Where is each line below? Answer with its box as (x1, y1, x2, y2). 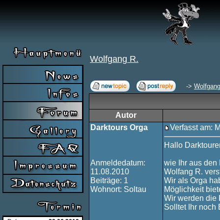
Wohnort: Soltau (90, 185, 146, 193)
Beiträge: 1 (90, 176, 128, 185)
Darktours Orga (90, 123, 148, 132)
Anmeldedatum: (90, 159, 145, 167)
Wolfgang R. (90, 54, 138, 64)
